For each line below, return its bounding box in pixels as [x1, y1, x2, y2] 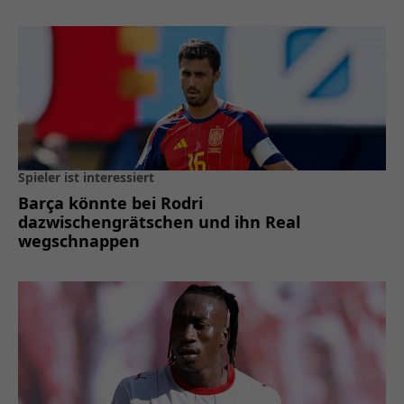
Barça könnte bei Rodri [18, 192, 203, 215]
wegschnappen [18, 230, 140, 252]
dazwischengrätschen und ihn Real [18, 211, 300, 234]
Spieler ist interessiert [18, 169, 154, 187]
